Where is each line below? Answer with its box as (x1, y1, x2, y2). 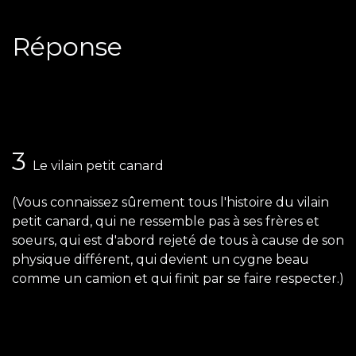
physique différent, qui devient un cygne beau (12, 252, 309, 268)
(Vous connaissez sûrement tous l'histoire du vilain (12, 195, 329, 211)
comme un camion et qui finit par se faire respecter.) (12, 271, 344, 287)
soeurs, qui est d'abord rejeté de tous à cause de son (12, 233, 344, 249)
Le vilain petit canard (33, 158, 164, 174)
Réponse (12, 31, 122, 63)
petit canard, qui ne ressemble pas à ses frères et (12, 214, 319, 230)
